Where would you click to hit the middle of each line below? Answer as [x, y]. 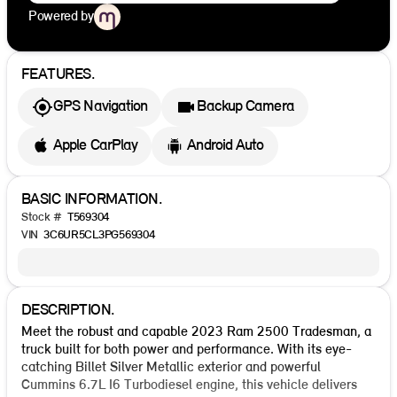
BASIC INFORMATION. [92, 199]
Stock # [42, 217]
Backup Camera [245, 107]
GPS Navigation [101, 107]
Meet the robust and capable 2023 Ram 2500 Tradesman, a [196, 332]
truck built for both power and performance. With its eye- [187, 350]
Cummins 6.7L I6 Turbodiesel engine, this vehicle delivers [189, 385]
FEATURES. [58, 74]
